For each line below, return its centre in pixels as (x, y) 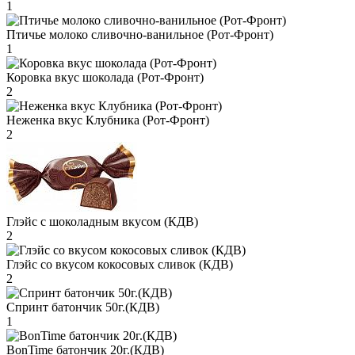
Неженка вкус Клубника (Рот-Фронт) (108, 120)
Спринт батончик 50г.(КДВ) (83, 307)
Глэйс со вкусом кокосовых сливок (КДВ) (120, 264)
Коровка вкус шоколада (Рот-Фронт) (105, 77)
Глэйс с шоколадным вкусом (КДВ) (102, 221)
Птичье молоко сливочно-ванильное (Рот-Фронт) (140, 34)
